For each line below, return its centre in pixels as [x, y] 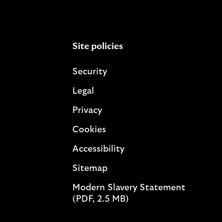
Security [89, 72]
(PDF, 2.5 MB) [100, 199]
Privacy [87, 111]
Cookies [89, 130]
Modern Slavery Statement [129, 188]
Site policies [97, 47]
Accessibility [98, 149]
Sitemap [90, 168]
